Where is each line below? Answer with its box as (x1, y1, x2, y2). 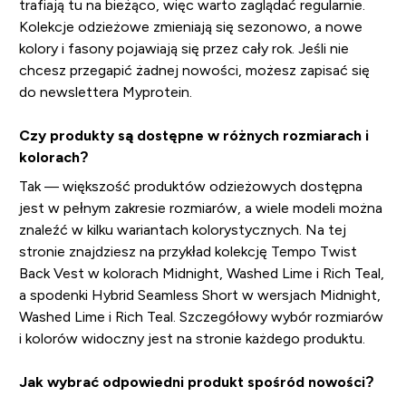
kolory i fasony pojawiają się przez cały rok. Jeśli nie (18, 40, 349, 56)
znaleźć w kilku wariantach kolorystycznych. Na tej (18, 221, 346, 237)
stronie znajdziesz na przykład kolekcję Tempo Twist (18, 243, 357, 259)
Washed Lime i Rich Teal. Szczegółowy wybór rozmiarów (18, 308, 383, 324)
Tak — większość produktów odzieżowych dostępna (18, 178, 362, 194)
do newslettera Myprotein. (18, 83, 192, 100)
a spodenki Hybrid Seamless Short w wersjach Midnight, (18, 286, 381, 303)
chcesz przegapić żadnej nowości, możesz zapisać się (18, 62, 370, 78)
